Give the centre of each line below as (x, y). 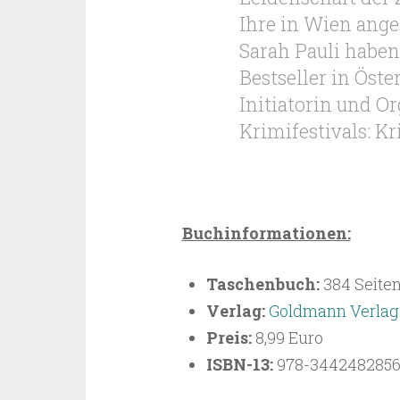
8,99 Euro (287, 337)
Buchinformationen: (266, 233)
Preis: (229, 337)
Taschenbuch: (262, 284)
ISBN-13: (239, 364)
